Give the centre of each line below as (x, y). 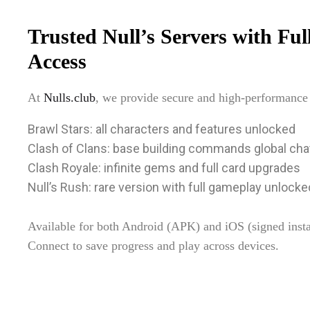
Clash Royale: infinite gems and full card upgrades (164, 167)
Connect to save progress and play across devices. (153, 245)
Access (57, 61)
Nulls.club (70, 97)
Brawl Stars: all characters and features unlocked (162, 129)
